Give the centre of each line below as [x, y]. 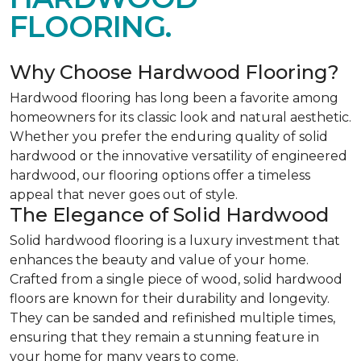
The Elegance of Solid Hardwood [169, 215]
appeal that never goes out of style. [124, 195]
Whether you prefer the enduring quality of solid [169, 137]
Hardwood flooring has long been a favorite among [174, 98]
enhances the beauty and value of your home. [159, 260]
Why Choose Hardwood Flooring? [174, 72]
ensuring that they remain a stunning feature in [164, 337]
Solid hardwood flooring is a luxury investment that [175, 241]
